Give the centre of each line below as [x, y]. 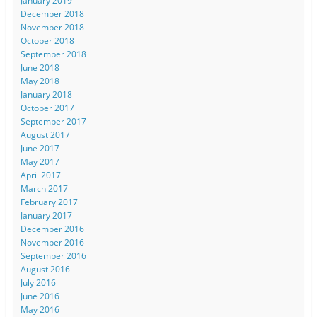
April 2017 [40, 175]
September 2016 [53, 255]
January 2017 [46, 215]
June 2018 [40, 67]
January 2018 [46, 94]
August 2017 [45, 134]
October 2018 [47, 40]
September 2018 [53, 54]
